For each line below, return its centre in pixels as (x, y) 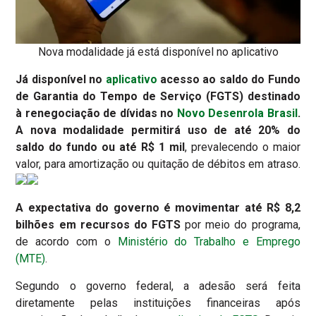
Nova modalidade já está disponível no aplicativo (158, 52)
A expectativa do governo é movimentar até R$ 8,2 (158, 208)
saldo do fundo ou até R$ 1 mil (100, 147)
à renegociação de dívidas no (96, 113)
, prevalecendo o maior (242, 147)
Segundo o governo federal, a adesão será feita (158, 286)
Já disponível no (61, 79)
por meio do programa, (241, 225)
